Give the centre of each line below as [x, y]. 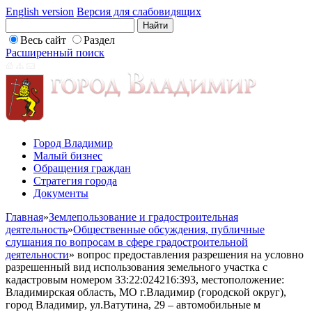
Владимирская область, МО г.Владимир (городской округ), [146, 292]
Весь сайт [43, 40]
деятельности [37, 255]
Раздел [99, 40]
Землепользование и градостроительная [143, 217]
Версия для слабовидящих [139, 11]
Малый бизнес [68, 156]
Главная [24, 217]
